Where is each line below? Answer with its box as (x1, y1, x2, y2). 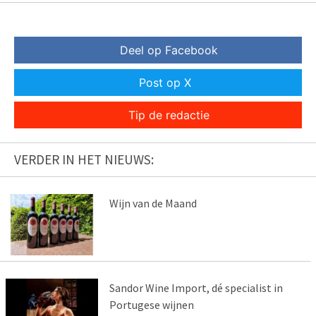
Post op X (139, 75, 191, 90)
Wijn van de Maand (109, 195, 197, 210)
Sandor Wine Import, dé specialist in (109, 280, 283, 295)
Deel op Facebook (119, 42, 218, 57)
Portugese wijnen (109, 297, 194, 312)
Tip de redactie (128, 107, 209, 122)
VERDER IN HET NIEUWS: (14, 150, 154, 168)
